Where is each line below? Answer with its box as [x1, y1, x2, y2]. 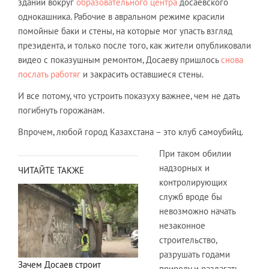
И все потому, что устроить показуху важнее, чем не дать [18, 89, 240, 101]
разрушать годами [159, 248, 230, 260]
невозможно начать [159, 205, 235, 217]
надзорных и [159, 162, 210, 174]
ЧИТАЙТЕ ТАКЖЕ [18, 164, 84, 176]
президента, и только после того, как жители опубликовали [18, 39, 251, 51]
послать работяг [18, 68, 80, 80]
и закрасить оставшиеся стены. [80, 68, 204, 80]
